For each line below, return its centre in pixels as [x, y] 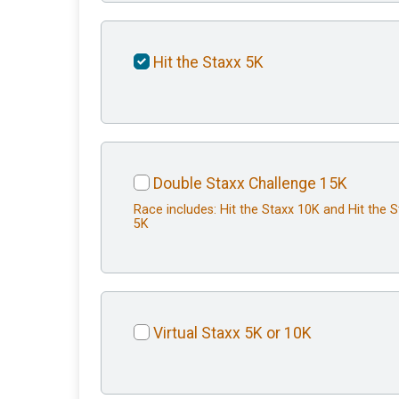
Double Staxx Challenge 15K [250, 184]
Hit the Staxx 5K [208, 63]
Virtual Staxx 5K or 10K [232, 334]
